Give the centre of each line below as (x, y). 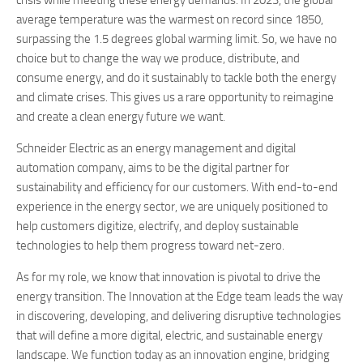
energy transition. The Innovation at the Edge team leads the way (179, 297)
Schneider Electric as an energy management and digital (156, 148)
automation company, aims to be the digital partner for (153, 168)
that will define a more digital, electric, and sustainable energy (169, 335)
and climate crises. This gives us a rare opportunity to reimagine (175, 97)
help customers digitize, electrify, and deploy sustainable (158, 226)
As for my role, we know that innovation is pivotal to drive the (169, 277)
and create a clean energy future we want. (122, 117)
